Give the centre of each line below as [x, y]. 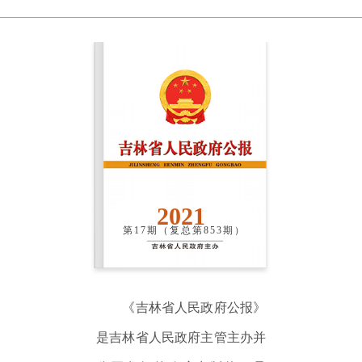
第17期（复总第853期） [185, 230]
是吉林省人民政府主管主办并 [181, 338]
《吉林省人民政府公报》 [181, 308]
